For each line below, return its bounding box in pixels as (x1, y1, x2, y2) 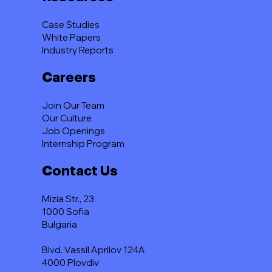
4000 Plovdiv (42, 257, 100, 269)
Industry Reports (42, 44, 114, 56)
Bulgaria (42, 219, 78, 231)
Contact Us (42, 165, 118, 178)
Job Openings (42, 125, 106, 137)
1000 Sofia (42, 206, 90, 218)
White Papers (42, 32, 101, 44)
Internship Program (42, 138, 125, 150)
